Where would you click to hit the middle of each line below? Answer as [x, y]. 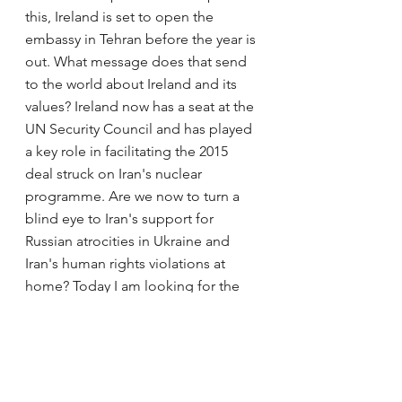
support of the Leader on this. [120, 308]
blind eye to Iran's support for [121, 218]
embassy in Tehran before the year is [142, 39]
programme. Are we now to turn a [134, 196]
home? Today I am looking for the [134, 286]
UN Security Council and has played [140, 129]
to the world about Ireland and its [133, 84]
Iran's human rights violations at [127, 263]
